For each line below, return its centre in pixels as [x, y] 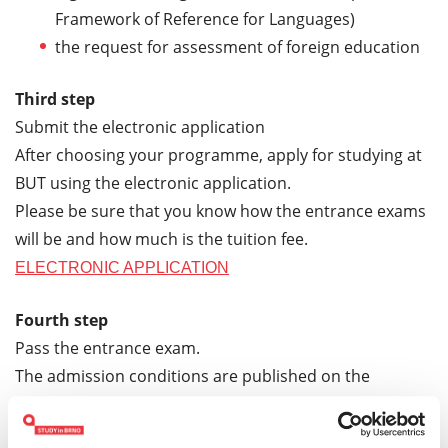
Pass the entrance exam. [107, 347]
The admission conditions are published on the [192, 375]
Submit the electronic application [140, 126]
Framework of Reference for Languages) [205, 18]
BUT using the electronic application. [153, 182]
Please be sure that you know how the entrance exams [220, 210]
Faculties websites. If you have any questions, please [211, 403]
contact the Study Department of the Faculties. [191, 431]
